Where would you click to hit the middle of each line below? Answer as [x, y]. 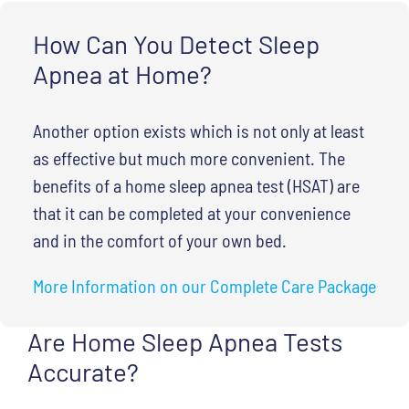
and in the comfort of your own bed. [159, 240]
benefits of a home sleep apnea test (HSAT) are [196, 185]
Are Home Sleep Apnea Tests [185, 341]
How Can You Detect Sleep [176, 43]
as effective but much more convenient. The [189, 157]
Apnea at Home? [122, 73]
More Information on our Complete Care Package [204, 285]
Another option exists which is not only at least [198, 130]
